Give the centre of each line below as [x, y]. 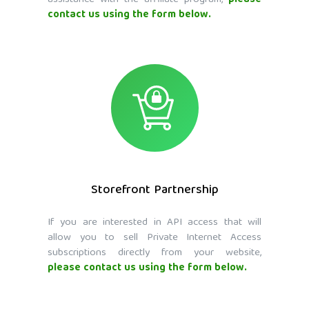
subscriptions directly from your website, [154, 253]
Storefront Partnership [154, 191]
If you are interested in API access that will [154, 223]
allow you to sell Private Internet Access [154, 238]
